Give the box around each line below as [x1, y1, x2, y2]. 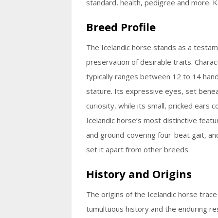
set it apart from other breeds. [86, 145, 190, 154]
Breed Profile [86, 19, 156, 34]
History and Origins [86, 166, 192, 181]
